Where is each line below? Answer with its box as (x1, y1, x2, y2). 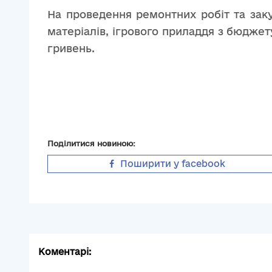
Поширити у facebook (120, 158, 225, 169)
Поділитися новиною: (47, 139, 135, 148)
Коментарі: (38, 246, 91, 257)
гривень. (47, 42, 95, 54)
